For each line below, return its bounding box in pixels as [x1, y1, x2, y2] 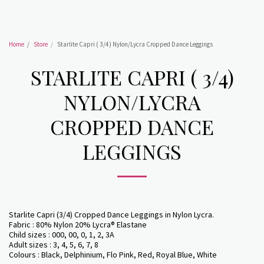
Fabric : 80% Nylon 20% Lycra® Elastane [9, 219, 147, 230]
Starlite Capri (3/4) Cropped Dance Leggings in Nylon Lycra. [9, 209, 214, 220]
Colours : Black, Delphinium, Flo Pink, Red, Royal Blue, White [9, 249, 217, 260]
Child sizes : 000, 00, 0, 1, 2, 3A [9, 229, 114, 240]
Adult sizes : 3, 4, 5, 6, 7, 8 [9, 239, 98, 250]
